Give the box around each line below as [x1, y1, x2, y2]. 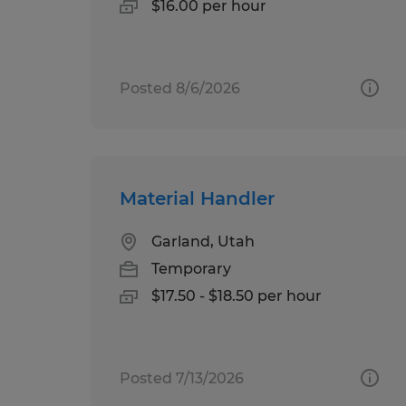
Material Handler [120, 187, 275, 209]
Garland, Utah [151, 232, 255, 250]
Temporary [151, 259, 231, 277]
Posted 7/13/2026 [120, 369, 244, 387]
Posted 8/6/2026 [120, 79, 240, 97]
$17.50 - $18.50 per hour [151, 286, 322, 304]
